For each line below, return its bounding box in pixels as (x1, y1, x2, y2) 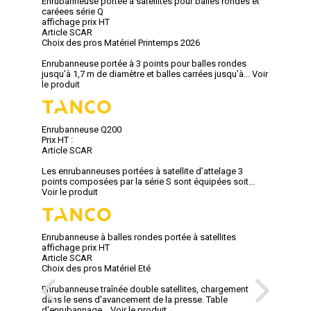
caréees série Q (42, 6, 103, 17)
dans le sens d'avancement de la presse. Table (42, 294, 228, 305)
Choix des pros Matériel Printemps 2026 (42, 37, 200, 48)
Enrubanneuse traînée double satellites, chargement (42, 283, 249, 294)
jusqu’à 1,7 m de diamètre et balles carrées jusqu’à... (42, 68, 250, 79)
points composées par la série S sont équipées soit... (42, 176, 255, 187)
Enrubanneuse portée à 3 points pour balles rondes (42, 58, 246, 69)
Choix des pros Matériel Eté (42, 262, 151, 274)
